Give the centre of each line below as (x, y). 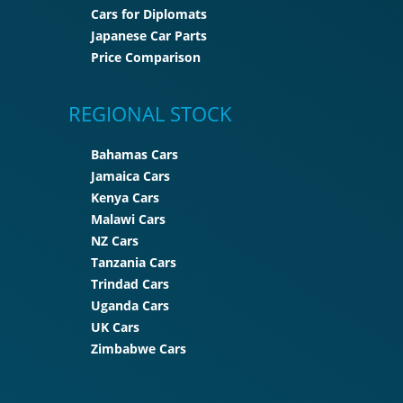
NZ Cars (115, 241)
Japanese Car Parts (149, 36)
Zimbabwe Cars (139, 349)
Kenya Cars (125, 198)
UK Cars (115, 327)
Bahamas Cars (134, 155)
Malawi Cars (128, 219)
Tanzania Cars (134, 263)
